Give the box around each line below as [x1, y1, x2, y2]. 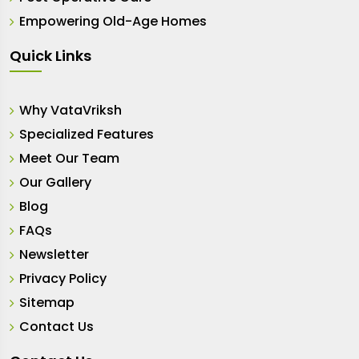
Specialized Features [19, 124, 154, 143]
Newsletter [19, 244, 89, 264]
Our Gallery [19, 172, 91, 192]
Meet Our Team [19, 148, 119, 167]
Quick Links [10, 45, 91, 66]
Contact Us [19, 317, 94, 336]
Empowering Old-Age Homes [19, 11, 207, 30]
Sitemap [19, 292, 75, 312]
